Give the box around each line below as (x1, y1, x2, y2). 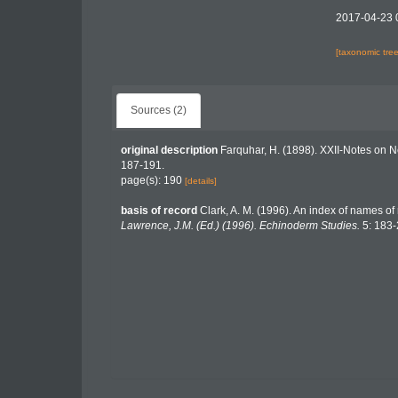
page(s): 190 (121, 174, 185, 187)
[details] (185, 176, 217, 186)
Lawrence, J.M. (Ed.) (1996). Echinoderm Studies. (121, 219, 360, 232)
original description (121, 144, 218, 156)
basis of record (121, 204, 197, 217)
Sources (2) (131, 104, 187, 116)
